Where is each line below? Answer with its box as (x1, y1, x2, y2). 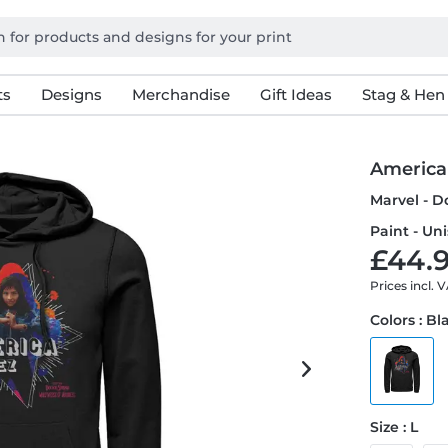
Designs (40, 85, 102, 104)
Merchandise (131, 85, 230, 104)
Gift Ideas (259, 85, 332, 104)
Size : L (370, 418, 419, 436)
